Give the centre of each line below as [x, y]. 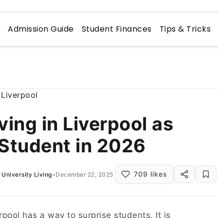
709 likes [151, 174]
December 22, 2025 [84, 174]
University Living [27, 174]
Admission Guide [41, 29]
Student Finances [117, 29]
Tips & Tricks [185, 29]
